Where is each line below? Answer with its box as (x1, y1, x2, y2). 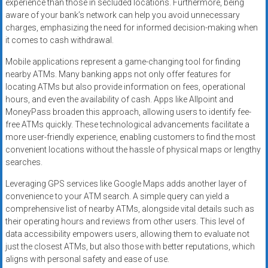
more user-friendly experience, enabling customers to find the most (5, 132, 255, 142)
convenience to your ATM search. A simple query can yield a (5, 191, 229, 202)
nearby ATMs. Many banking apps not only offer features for (5, 69, 231, 80)
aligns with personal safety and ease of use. (5, 254, 169, 264)
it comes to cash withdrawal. (5, 35, 114, 45)
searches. (5, 157, 42, 167)
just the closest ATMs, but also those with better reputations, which (5, 242, 255, 252)
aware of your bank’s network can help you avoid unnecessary (5, 10, 240, 20)
